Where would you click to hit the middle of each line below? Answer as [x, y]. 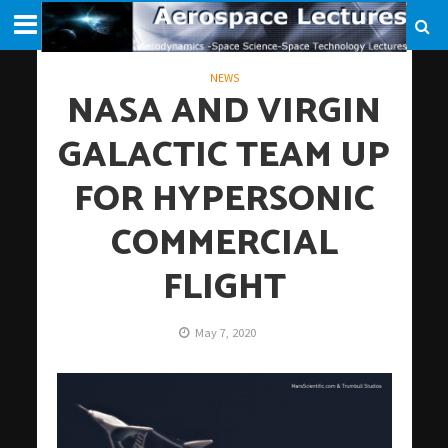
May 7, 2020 [225, 332]
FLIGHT [224, 288]
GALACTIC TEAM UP [224, 156]
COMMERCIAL [224, 244]
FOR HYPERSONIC [224, 200]
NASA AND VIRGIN [224, 112]
